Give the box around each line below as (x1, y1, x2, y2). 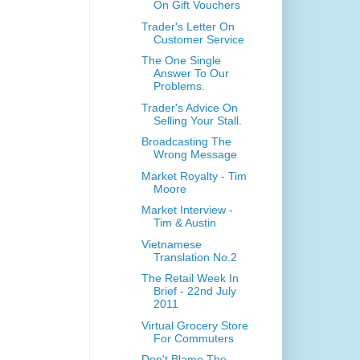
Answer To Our (153, 67, 229, 80)
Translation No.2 (153, 250, 237, 264)
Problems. (153, 80, 205, 93)
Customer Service (153, 32, 244, 46)
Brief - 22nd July (153, 284, 236, 298)
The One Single (141, 54, 221, 67)
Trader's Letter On (141, 19, 235, 33)
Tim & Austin (153, 216, 216, 230)
